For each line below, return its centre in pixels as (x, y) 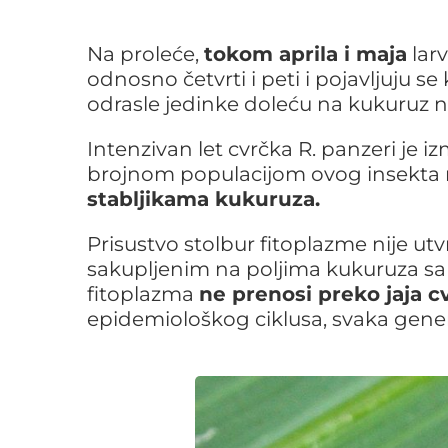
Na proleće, (145, 53)
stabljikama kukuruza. (203, 198)
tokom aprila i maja (305, 53)
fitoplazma (143, 293)
